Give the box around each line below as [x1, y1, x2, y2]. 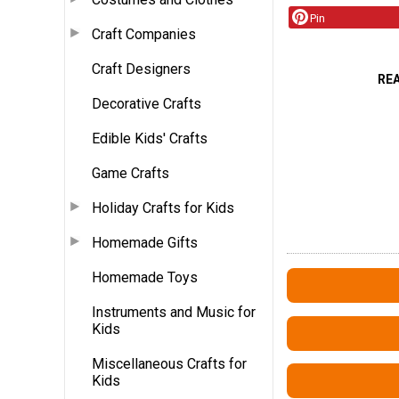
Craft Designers [92, 60, 191, 77]
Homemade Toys [92, 268, 198, 286]
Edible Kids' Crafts [92, 129, 208, 147]
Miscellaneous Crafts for [92, 354, 247, 372]
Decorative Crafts [92, 94, 201, 112]
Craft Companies [92, 25, 196, 43]
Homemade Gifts [92, 233, 198, 251]
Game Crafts [92, 164, 169, 182]
